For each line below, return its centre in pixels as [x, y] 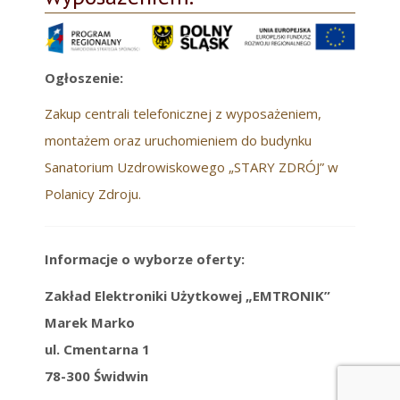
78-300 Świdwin [96, 375]
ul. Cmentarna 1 [97, 349]
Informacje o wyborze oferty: [145, 259]
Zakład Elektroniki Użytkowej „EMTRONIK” [187, 295]
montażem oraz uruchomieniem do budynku [178, 141]
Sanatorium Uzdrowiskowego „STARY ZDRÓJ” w [192, 167]
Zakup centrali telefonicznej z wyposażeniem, [183, 114]
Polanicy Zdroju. [93, 194]
